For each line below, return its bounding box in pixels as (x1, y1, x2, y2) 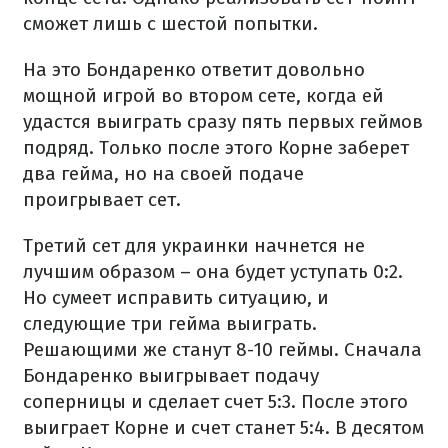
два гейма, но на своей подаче (23, 162, 304, 185)
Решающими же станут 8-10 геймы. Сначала (23, 338, 422, 361)
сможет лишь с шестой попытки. (23, 12, 318, 35)
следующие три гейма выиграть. (23, 312, 317, 335)
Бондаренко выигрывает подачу (23, 364, 319, 387)
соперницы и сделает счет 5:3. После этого (23, 390, 408, 413)
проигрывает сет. (23, 188, 181, 211)
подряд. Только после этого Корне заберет (23, 136, 409, 159)
